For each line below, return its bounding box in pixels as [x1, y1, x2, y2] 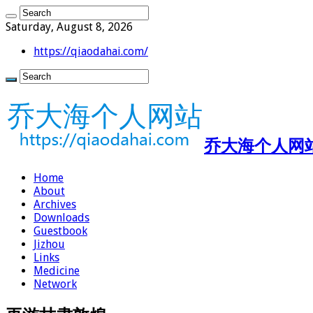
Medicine [34, 263, 80, 277]
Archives [34, 197, 76, 211]
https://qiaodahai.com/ [34, 45, 148, 58]
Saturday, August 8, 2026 [6, 20, 133, 34]
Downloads [34, 210, 89, 224]
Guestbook [34, 224, 87, 238]
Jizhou [34, 237, 65, 251]
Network [34, 277, 77, 291]
